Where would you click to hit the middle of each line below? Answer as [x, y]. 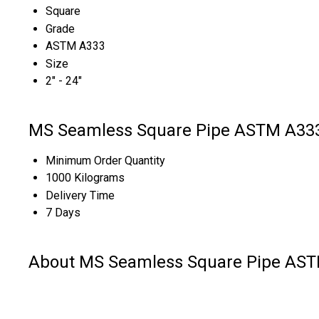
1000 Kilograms [85, 178]
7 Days [63, 213]
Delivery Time [80, 196]
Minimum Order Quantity [105, 161]
